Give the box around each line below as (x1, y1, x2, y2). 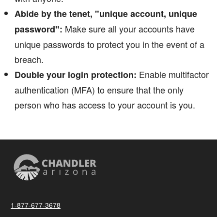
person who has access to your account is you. (15, 98, 195, 111)
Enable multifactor (137, 67, 209, 80)
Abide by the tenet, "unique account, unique (15, 7, 197, 20)
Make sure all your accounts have (62, 22, 195, 35)
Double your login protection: (15, 68, 137, 81)
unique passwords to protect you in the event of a (15, 37, 204, 50)
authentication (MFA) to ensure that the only (15, 83, 184, 96)
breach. (15, 52, 44, 65)
